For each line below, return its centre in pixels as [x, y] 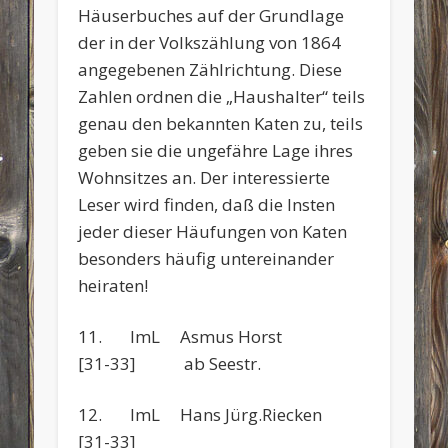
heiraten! [113, 285]
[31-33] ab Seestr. [170, 363]
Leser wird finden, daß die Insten [207, 204]
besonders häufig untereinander [206, 258]
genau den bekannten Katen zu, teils [221, 123]
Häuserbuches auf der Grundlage [211, 15]
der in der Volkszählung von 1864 [210, 42]
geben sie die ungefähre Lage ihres [216, 150]
